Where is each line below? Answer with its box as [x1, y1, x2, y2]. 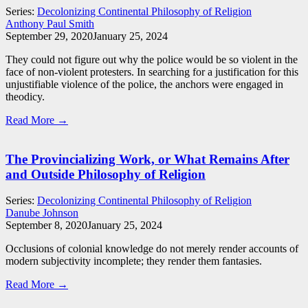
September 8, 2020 [5, 219, 87, 232]
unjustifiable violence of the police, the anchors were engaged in [5, 78, 283, 90]
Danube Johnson [5, 207, 78, 219]
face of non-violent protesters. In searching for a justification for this [5, 65, 298, 78]
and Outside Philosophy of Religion [5, 166, 206, 181]
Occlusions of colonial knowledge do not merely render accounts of [5, 243, 298, 255]
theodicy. [5, 90, 45, 102]
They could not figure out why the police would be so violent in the [5, 53, 298, 65]
